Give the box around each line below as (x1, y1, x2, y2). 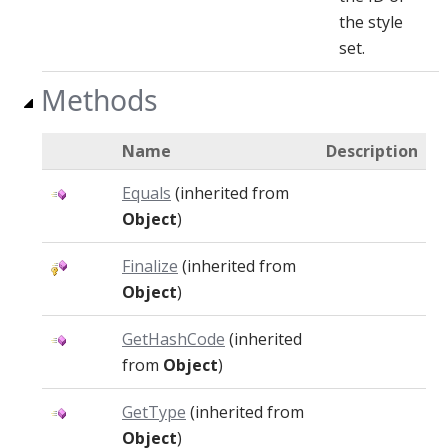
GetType (122, 401, 186, 423)
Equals (122, 182, 171, 204)
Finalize (122, 255, 178, 277)
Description (326, 140, 418, 162)
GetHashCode (122, 328, 225, 350)
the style (339, 11, 403, 33)
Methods (41, 81, 158, 119)
